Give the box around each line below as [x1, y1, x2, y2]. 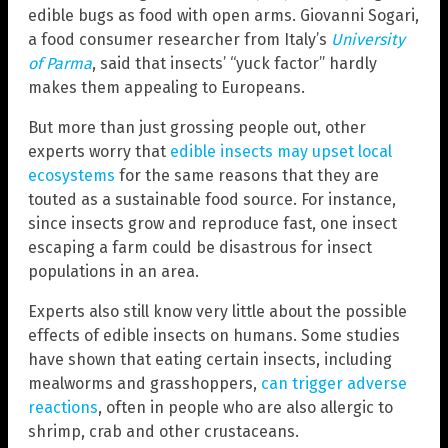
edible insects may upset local [170, 141, 392, 161]
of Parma [28, 53, 92, 73]
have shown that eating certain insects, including [28, 349, 392, 369]
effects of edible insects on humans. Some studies [28, 325, 400, 345]
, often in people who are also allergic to [98, 397, 393, 417]
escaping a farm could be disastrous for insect [28, 237, 372, 257]
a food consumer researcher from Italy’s [28, 29, 331, 49]
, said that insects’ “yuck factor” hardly [92, 53, 377, 73]
